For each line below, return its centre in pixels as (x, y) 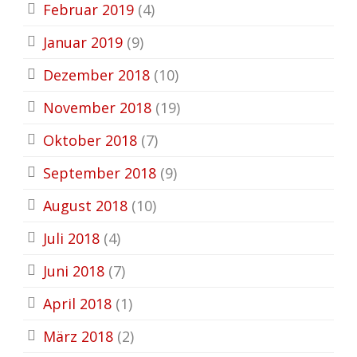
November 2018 (97, 107)
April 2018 (77, 303)
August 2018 (85, 205)
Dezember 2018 (96, 75)
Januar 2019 (83, 42)
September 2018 (100, 173)
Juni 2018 (74, 271)
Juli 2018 (71, 238)
